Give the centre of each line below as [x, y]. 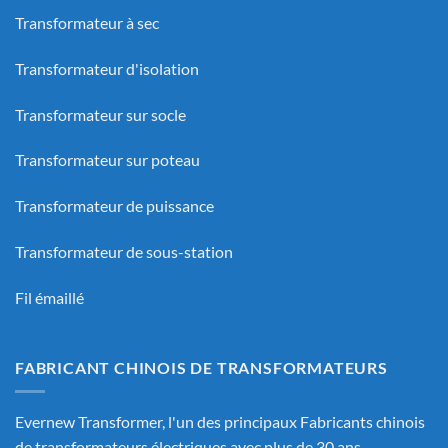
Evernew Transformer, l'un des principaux [157, 422]
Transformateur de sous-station [124, 251]
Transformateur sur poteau [107, 160]
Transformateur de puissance [114, 206]
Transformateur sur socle [100, 114]
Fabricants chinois [362, 422]
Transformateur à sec [87, 22]
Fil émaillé [49, 297]
